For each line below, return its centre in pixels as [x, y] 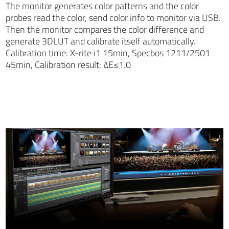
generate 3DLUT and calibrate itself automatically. [101, 41]
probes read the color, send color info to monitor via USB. [113, 17]
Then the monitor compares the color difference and [105, 29]
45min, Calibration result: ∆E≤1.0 [68, 64]
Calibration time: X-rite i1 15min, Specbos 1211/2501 [108, 53]
